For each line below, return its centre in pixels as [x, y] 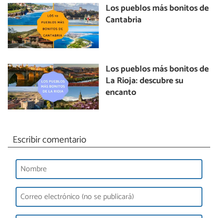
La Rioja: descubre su [145, 81]
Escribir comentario [49, 140]
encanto [121, 93]
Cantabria [124, 20]
